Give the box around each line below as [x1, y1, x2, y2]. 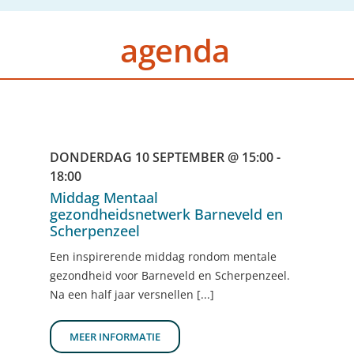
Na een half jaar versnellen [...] [50, 287, 214, 303]
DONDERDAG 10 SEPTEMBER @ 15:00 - [50, 149, 281, 167]
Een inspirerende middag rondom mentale [50, 249, 277, 265]
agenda [120, 28, 230, 73]
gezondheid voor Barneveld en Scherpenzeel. [50, 268, 290, 284]
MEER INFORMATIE [70, 330, 160, 345]
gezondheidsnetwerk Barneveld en [50, 205, 283, 224]
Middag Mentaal [50, 188, 158, 208]
